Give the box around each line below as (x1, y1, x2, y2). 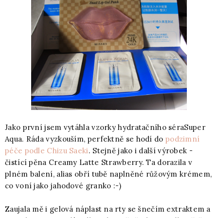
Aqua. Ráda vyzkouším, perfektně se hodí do (5, 134, 165, 144)
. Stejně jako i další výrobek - (88, 146, 193, 155)
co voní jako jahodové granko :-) (5, 181, 122, 190)
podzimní (165, 134, 200, 144)
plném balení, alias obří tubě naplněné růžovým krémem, (5, 169, 212, 179)
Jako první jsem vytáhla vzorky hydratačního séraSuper (5, 123, 205, 132)
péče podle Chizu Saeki (5, 146, 89, 155)
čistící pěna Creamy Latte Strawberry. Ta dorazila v (5, 158, 193, 167)
